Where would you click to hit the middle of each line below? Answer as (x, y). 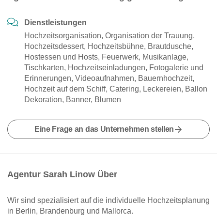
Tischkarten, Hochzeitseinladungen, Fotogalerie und (114, 68)
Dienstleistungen (55, 23)
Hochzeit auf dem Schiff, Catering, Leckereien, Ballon (116, 89)
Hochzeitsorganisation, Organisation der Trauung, (109, 36)
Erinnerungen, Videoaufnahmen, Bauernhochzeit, (109, 78)
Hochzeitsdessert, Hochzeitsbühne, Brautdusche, (109, 46)
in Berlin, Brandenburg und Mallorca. (70, 211)
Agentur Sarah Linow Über (62, 174)
